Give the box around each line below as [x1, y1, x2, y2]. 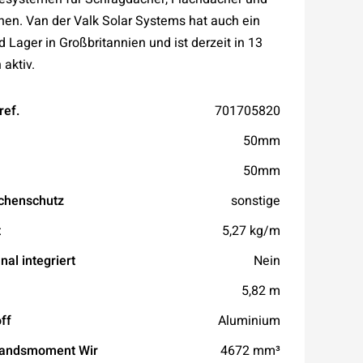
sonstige [231, 191, 280, 210]
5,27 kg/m [222, 221, 280, 240]
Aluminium [218, 311, 280, 330]
